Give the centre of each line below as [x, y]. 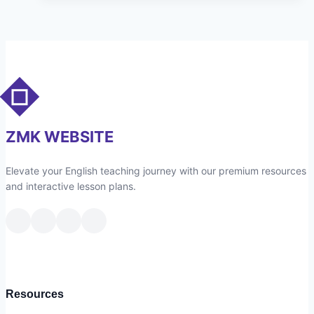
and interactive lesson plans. [71, 186]
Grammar [138, 27]
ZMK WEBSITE [60, 136]
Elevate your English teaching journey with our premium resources [156, 170]
